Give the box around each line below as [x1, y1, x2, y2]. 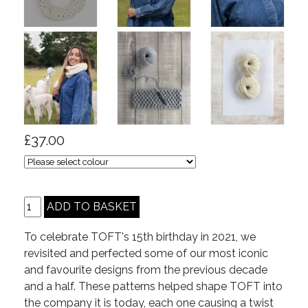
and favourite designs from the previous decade [24, 263, 267, 277]
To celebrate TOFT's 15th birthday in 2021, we [24, 230, 256, 244]
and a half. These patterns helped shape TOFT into [24, 280, 283, 294]
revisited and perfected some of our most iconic [24, 247, 268, 261]
